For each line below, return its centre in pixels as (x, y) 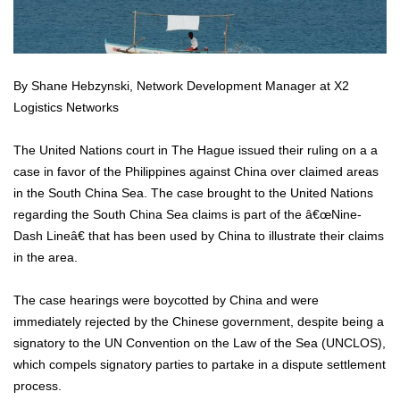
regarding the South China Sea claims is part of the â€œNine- (187, 215)
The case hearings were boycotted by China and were (166, 300)
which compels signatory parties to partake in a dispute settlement (200, 365)
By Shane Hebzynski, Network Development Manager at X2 (181, 86)
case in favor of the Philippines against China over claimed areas (196, 172)
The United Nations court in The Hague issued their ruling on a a (196, 150)
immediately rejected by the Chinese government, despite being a (199, 322)
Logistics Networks (66, 108)
